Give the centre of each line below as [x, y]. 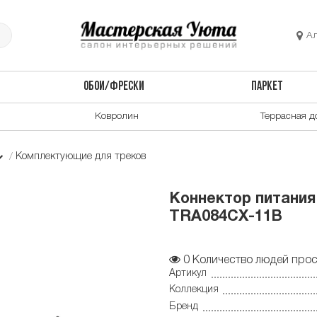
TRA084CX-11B [226, 217]
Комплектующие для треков [81, 156]
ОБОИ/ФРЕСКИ [114, 87]
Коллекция [194, 290]
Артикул [188, 273]
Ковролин [117, 116]
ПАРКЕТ [267, 87]
